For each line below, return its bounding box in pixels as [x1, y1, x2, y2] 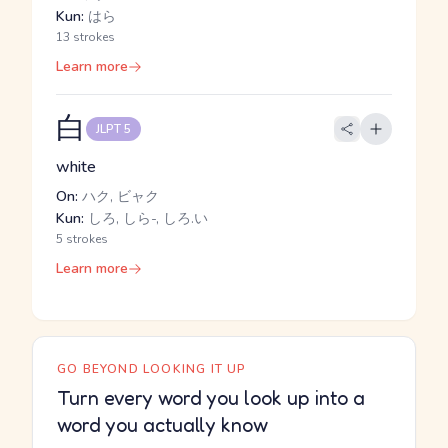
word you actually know [57, 413, 268, 437]
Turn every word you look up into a [57, 386, 365, 410]
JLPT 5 [96, 121, 131, 137]
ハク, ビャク [78, 187, 159, 206]
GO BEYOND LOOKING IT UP [57, 361, 247, 377]
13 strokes [56, 29, 115, 45]
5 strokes [56, 231, 108, 247]
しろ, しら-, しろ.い [84, 209, 208, 228]
